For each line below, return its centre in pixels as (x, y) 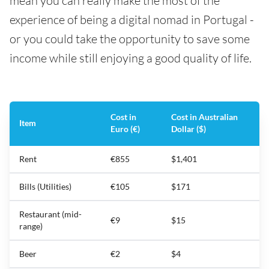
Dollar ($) (189, 129)
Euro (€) (125, 129)
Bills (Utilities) (45, 187)
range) (31, 226)
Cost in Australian (204, 117)
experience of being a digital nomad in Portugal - (132, 20)
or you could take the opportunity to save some (130, 39)
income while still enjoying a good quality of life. (131, 58)
